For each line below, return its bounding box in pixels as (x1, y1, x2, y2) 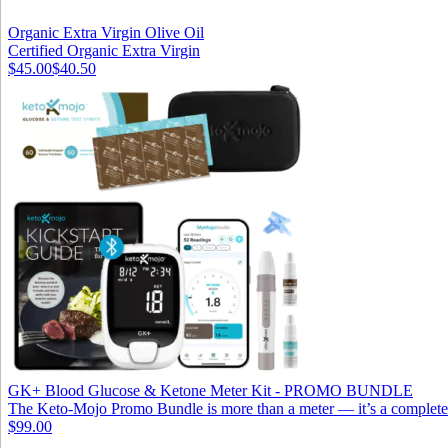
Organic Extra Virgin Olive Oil (8, 23, 204, 41)
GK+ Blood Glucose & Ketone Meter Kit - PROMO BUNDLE (8, 381, 413, 399)
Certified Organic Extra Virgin (8, 41, 200, 59)
